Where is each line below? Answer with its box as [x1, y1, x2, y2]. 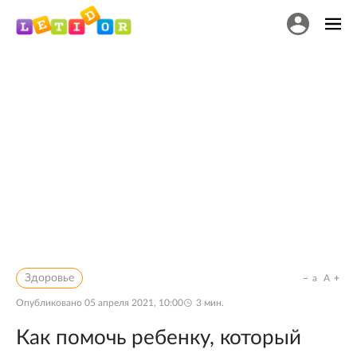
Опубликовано [16, 298, 84, 308]
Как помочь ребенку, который [16, 328, 301, 348]
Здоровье [25, 273, 74, 284]
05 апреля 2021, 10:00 [84, 298, 183, 308]
